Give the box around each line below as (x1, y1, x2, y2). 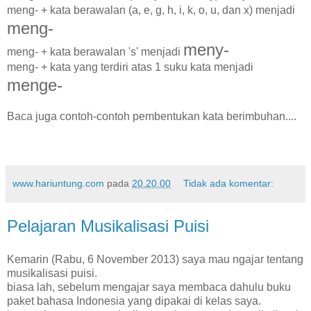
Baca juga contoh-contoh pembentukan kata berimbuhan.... (7, 110, 296, 122)
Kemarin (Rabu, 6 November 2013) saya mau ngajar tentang (7, 253, 303, 265)
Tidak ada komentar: (183, 177, 274, 189)
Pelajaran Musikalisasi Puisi (7, 216, 209, 235)
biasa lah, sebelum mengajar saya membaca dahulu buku (7, 280, 291, 293)
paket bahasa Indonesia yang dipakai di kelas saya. (7, 294, 261, 307)
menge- (7, 75, 62, 94)
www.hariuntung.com (12, 177, 104, 189)
